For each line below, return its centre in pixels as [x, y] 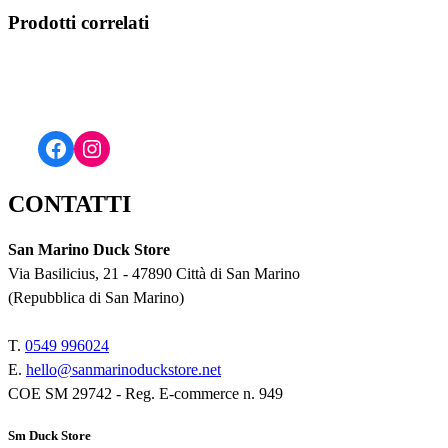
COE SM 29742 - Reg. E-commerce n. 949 [145, 393]
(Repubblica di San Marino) [96, 297]
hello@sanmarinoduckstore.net [123, 369]
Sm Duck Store [49, 436]
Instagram [127, 147]
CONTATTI [69, 203]
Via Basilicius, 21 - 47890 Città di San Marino [154, 273]
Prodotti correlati [78, 23]
